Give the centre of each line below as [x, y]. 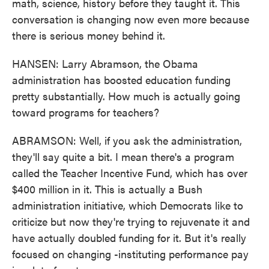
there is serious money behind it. [89, 35]
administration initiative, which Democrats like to [128, 205]
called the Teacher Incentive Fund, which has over [130, 173]
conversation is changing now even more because [131, 19]
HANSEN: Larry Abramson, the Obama [105, 63]
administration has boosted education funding [121, 80]
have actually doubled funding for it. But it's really [129, 237]
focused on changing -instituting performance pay [130, 254]
